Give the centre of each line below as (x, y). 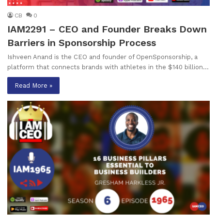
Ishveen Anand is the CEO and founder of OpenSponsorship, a (102, 57)
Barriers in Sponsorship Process (82, 42)
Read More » (33, 85)
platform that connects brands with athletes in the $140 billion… (108, 67)
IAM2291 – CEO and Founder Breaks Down (107, 29)
